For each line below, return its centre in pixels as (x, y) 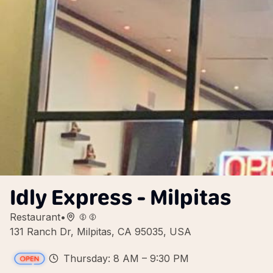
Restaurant (35, 217)
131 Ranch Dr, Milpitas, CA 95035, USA (101, 232)
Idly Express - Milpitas (121, 197)
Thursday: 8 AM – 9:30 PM (126, 258)
